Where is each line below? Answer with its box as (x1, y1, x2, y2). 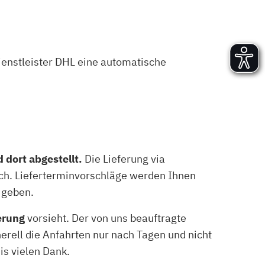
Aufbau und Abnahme (72, 22, 164, 34)
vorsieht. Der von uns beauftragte (25, 211, 186, 225)
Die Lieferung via (82, 152, 165, 166)
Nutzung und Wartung (72, 36, 164, 48)
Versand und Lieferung (72, 8, 169, 20)
